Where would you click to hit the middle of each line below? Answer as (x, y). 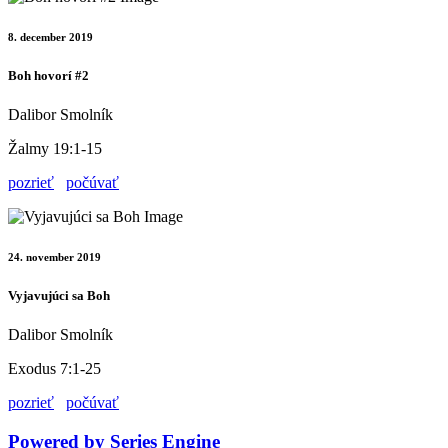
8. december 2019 (50, 37)
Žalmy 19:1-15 (55, 149)
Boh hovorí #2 (48, 76)
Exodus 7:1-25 (54, 369)
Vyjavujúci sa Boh (59, 296)
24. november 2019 (54, 257)
